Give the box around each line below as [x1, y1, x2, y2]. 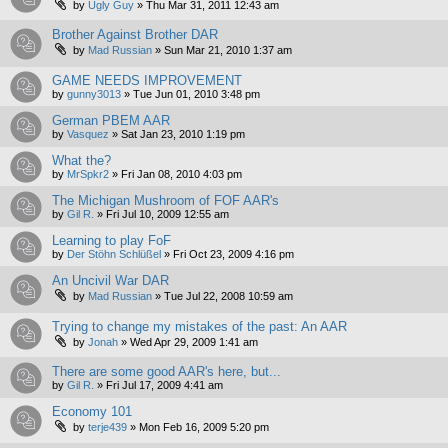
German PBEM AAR [52, 112, 170, 128]
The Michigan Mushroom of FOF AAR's [52, 192, 279, 208]
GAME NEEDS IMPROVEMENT [52, 72, 242, 88]
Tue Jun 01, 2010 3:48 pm [133, 87, 260, 100]
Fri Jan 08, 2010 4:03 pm [121, 167, 242, 180]
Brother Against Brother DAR [52, 27, 218, 43]
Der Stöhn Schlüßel [67, 247, 161, 260]
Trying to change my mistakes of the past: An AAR [52, 318, 347, 334]
